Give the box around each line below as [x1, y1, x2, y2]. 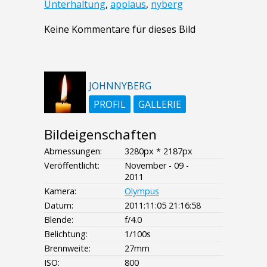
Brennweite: [44, 243, 91, 254]
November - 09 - [125, 160, 189, 172]
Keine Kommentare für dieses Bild [44, 23, 195, 36]
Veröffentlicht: [44, 160, 100, 172]
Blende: [44, 214, 73, 226]
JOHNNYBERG [89, 79, 151, 93]
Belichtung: [44, 228, 88, 240]
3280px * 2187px [125, 145, 193, 157]
